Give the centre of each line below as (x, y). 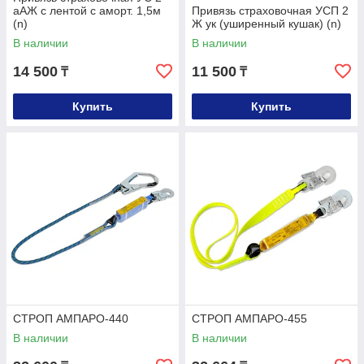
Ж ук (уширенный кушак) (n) (266, 24)
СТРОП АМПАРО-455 (249, 318)
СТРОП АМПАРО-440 (71, 318)
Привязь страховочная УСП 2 (270, 11)
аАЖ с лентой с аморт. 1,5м (87, 11)
